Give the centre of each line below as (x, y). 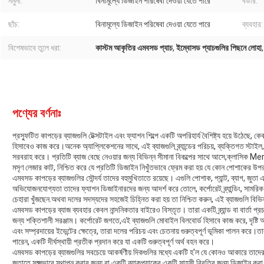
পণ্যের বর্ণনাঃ (37, 113)
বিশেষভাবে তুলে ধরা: (35, 48)
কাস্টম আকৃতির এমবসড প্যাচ (134, 48)
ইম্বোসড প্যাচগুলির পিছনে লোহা (219, 48)
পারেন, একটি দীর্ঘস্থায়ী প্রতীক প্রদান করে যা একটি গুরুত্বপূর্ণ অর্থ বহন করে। (113, 242)
